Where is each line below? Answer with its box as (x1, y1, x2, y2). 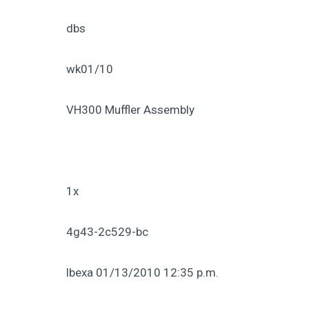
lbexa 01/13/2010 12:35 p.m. (66, 265, 219, 279)
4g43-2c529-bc (66, 224, 148, 239)
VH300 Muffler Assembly (66, 102, 195, 117)
